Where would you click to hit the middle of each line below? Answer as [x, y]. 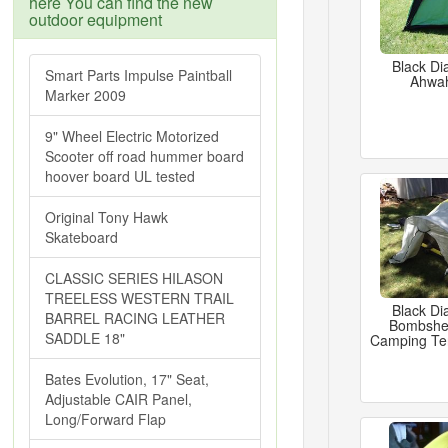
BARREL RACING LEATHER [135, 318]
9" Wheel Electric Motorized [132, 136]
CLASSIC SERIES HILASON [134, 278]
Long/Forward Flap [105, 419]
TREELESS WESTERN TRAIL [139, 298]
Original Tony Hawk [106, 217]
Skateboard [81, 237]
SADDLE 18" [85, 338]
